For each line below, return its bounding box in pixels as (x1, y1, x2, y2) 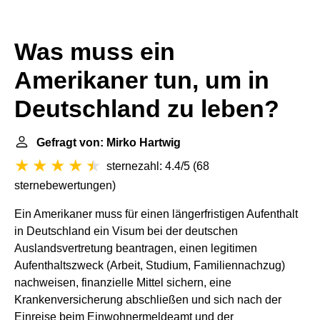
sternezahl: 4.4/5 (106, 160, 190, 172)
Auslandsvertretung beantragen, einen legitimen (14, 242, 257, 254)
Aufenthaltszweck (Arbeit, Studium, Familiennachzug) (14, 259, 285, 271)
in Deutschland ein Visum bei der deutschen (14, 225, 238, 237)
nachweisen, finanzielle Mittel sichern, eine (14, 276, 231, 289)
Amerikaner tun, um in (14, 67, 269, 94)
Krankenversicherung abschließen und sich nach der (14, 294, 281, 306)
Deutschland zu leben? (14, 96, 279, 122)
